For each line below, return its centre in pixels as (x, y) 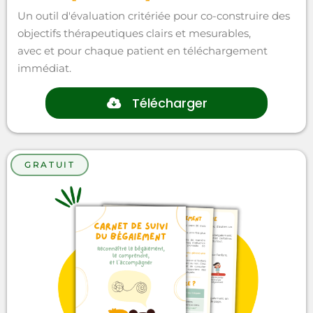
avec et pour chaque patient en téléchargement (143, 50)
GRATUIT (50, 164)
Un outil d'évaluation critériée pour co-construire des (154, 15)
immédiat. (44, 68)
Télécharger (169, 103)
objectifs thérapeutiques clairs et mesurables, (134, 33)
